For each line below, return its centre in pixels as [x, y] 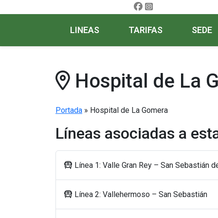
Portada [69, 110]
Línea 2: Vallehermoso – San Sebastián [140, 194]
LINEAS [85, 30]
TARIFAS [145, 30]
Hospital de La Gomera [129, 110]
